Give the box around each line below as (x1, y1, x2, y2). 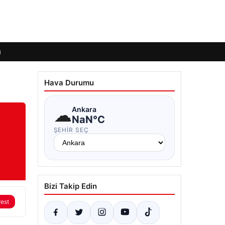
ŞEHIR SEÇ (53, 126, 89, 134)
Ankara (71, 104, 96, 114)
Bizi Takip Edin (44, 181, 97, 191)
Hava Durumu (44, 78, 94, 87)
